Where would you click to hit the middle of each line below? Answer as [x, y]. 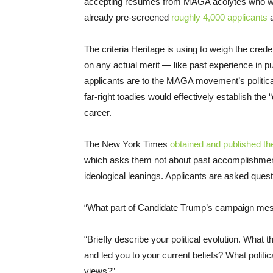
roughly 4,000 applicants [219, 17]
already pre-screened [128, 17]
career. [99, 112]
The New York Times [127, 144]
